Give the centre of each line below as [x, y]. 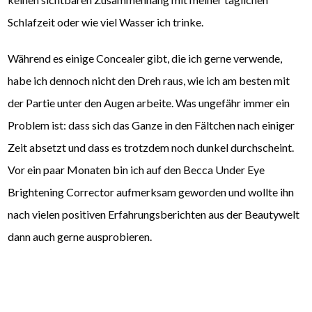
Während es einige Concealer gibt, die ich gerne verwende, [145, 58]
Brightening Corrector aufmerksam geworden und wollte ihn [151, 192]
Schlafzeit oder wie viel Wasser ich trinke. [106, 22]
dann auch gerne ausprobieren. [80, 237]
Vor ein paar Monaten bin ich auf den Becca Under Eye [136, 170]
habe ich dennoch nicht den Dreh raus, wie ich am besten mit [149, 81]
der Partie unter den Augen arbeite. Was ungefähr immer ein [149, 103]
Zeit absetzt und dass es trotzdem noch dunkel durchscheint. [151, 148]
